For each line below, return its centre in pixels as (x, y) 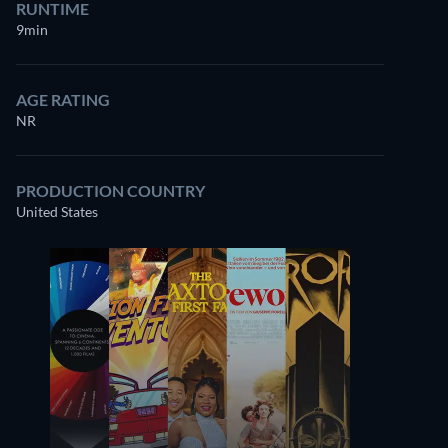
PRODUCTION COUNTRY (110, 190)
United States (57, 211)
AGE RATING (63, 99)
